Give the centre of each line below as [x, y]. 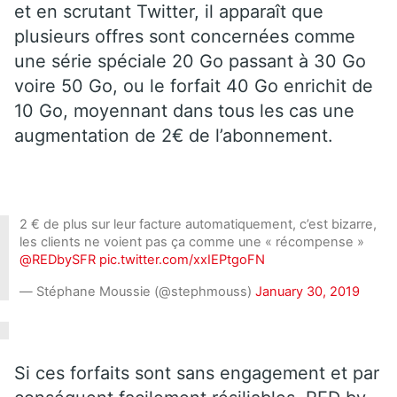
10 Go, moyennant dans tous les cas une [184, 110]
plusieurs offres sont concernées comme [185, 36]
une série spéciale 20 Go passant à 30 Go [190, 61]
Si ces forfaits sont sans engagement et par [197, 373]
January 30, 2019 [307, 291]
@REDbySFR [58, 259]
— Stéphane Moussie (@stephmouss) [137, 291]
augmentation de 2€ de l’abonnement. [176, 135]
